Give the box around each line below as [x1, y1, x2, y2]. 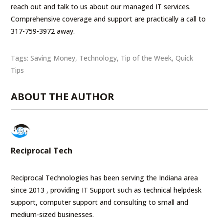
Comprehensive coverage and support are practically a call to [11, 14, 206, 23]
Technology [79, 53, 117, 63]
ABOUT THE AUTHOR [11, 89, 115, 103]
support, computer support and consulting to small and [11, 197, 189, 207]
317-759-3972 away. [11, 26, 75, 36]
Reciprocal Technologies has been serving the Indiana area [11, 173, 198, 182]
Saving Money [30, 53, 76, 63]
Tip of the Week [121, 53, 172, 63]
